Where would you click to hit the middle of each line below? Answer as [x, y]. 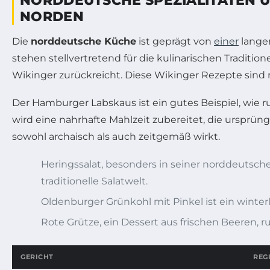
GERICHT [37, 256]
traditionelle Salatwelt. [94, 181]
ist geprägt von [175, 41]
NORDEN [52, 16]
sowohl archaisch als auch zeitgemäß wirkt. [116, 136]
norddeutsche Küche [83, 41]
